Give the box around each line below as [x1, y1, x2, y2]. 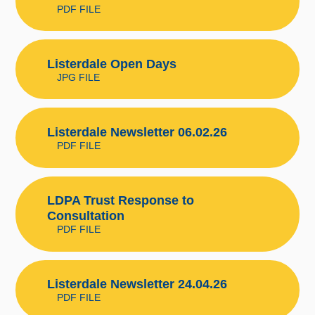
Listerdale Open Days [46, 56, 176, 71]
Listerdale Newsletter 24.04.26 [46, 277, 227, 292]
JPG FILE [56, 71, 100, 83]
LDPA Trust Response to [46, 193, 194, 208]
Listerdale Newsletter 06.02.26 [46, 124, 227, 139]
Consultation [46, 209, 124, 224]
